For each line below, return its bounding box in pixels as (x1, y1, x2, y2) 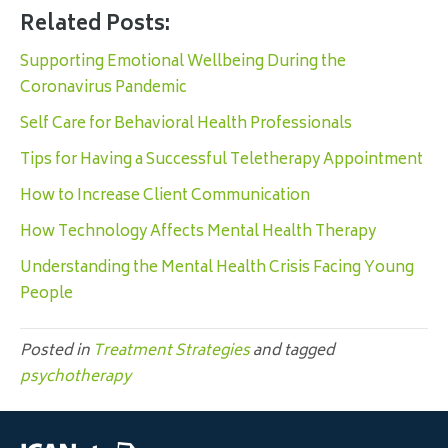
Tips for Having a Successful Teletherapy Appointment (20, 147, 423, 175)
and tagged (250, 338, 335, 366)
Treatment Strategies (93, 338, 250, 366)
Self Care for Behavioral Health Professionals (20, 111, 352, 139)
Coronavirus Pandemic (20, 75, 187, 103)
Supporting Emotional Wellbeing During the (20, 49, 346, 77)
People (20, 281, 73, 309)
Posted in (20, 338, 93, 366)
